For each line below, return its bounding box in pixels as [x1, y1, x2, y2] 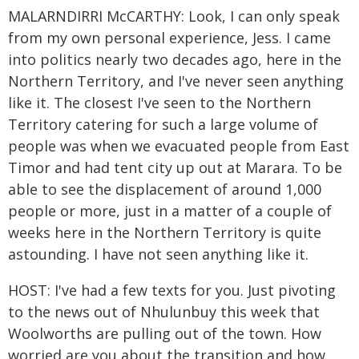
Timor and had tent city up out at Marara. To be [8, 158, 342, 177]
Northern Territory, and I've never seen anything [8, 71, 344, 91]
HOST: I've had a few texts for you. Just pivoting [8, 280, 336, 300]
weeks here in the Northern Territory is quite [8, 223, 321, 242]
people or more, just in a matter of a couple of [8, 201, 332, 220]
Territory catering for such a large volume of [8, 115, 318, 134]
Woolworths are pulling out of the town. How [8, 324, 321, 343]
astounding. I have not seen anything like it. [8, 244, 309, 264]
